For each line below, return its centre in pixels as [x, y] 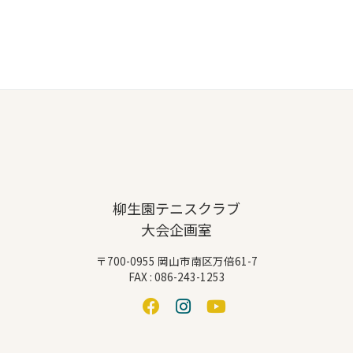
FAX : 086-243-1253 [176, 277]
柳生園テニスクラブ [176, 208]
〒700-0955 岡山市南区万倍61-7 [176, 261]
